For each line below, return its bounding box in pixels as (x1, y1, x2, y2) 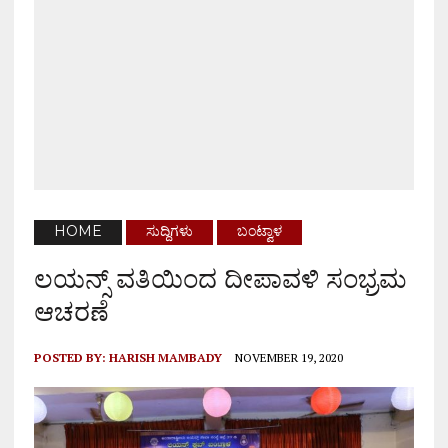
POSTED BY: (33, 350, 109, 366)
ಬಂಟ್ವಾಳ (236, 222, 282, 241)
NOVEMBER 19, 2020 (234, 350, 343, 366)
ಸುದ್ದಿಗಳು (145, 222, 193, 241)
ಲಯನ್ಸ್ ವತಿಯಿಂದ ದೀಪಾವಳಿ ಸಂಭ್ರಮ (33, 263, 407, 295)
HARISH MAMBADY (108, 350, 222, 366)
